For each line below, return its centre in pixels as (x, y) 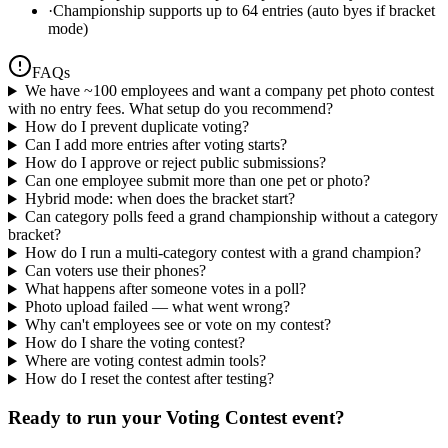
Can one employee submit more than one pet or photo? (197, 181)
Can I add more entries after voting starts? (155, 145)
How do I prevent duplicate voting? (136, 127)
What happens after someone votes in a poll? (165, 289)
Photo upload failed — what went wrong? (157, 307)
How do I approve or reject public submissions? (175, 163)
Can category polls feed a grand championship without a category (231, 217)
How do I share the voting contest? (134, 343)
